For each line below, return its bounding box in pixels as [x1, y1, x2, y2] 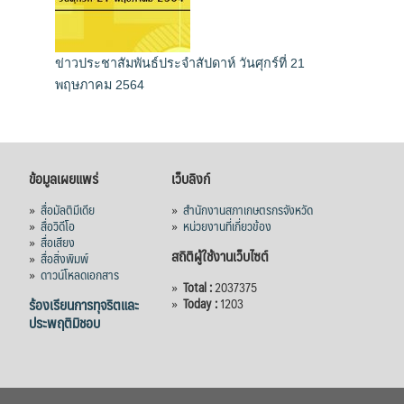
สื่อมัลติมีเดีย [40, 197, 95, 220]
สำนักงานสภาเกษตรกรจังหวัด [182, 197, 313, 220]
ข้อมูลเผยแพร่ [28, 165, 98, 190]
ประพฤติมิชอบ [28, 309, 100, 335]
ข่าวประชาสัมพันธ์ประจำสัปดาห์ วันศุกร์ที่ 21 [55, 56, 305, 71]
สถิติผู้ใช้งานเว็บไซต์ [170, 243, 269, 268]
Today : [182, 291, 220, 314]
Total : [182, 275, 215, 298]
